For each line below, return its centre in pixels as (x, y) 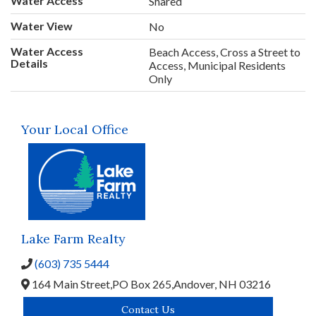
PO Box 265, (143, 284)
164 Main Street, (71, 284)
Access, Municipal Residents (218, 65)
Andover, (196, 284)
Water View (42, 25)
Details (29, 63)
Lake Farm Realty (73, 238)
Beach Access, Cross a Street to (225, 51)
